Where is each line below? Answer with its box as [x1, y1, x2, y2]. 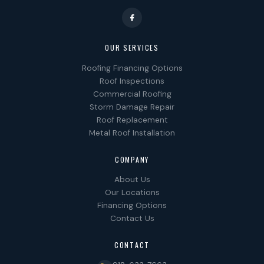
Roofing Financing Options [81, 62, 183, 73]
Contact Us [110, 213, 154, 224]
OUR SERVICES [105, 42, 159, 53]
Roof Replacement [96, 114, 168, 125]
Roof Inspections [100, 75, 164, 86]
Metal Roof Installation [89, 127, 175, 138]
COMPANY [115, 154, 149, 164]
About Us [114, 174, 150, 185]
